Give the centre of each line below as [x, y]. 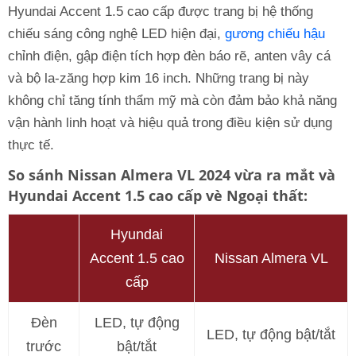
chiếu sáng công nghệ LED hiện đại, [116, 33]
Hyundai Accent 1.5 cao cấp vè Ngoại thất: [158, 195]
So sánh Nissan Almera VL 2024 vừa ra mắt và [172, 174]
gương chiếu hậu [275, 33]
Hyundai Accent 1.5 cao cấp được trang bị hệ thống [161, 11]
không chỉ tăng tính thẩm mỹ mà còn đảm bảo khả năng [172, 100]
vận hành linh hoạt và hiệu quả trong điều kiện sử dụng [170, 122]
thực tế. [31, 145]
